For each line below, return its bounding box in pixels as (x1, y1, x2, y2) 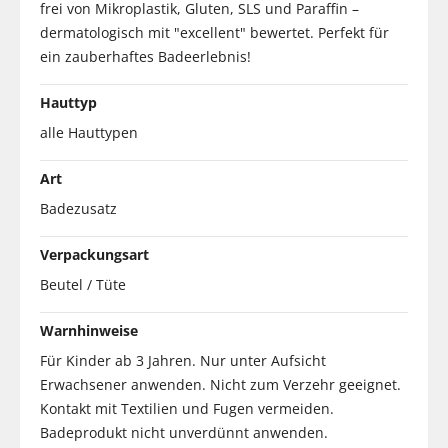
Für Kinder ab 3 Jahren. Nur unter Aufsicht (40, 350, 326, 370)
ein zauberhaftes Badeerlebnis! (40, 46, 251, 66)
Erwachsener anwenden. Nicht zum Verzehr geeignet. (40, 374, 401, 394)
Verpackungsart (40, 244, 149, 264)
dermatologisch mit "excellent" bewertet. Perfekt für (40, 22, 389, 42)
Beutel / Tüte (40, 274, 126, 294)
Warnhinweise (40, 320, 138, 340)
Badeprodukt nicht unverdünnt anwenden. (40, 422, 328, 442)
